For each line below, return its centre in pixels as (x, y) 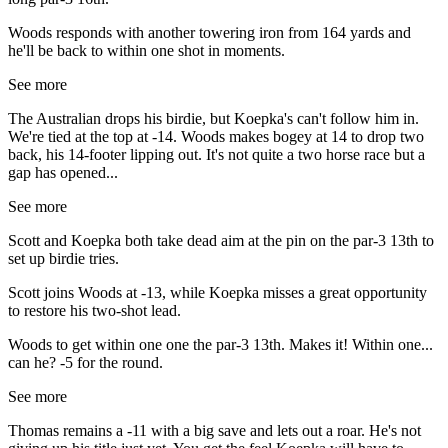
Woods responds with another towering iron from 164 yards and (209, 33)
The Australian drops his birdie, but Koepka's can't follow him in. (213, 119)
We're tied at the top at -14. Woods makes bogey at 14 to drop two (216, 137)
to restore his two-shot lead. (94, 311)
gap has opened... (63, 173)
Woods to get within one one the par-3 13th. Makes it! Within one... (220, 345)
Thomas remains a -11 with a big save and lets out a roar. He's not (214, 431)
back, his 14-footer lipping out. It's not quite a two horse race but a (216, 155)
